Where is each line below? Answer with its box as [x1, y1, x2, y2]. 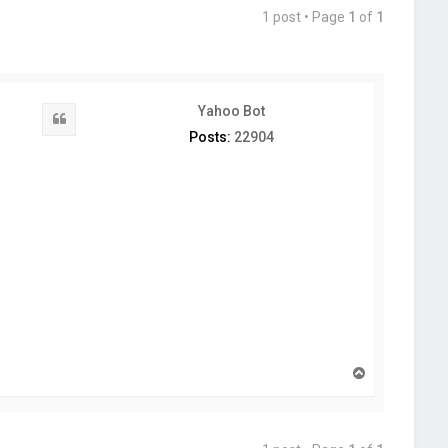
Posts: [188, 129, 231, 145]
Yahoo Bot [197, 103, 265, 119]
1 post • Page [262, 9, 349, 25]
